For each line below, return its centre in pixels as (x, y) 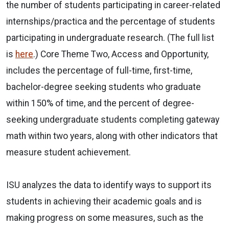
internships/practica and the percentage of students (111, 21)
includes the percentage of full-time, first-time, (99, 70)
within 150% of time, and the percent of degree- (100, 103)
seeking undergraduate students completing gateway (113, 119)
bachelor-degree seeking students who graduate (104, 87)
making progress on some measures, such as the (105, 217)
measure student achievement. (70, 152)
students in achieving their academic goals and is (104, 201)
